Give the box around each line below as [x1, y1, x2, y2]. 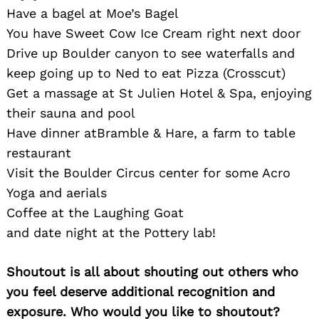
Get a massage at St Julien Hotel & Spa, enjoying [6, 85, 312, 101]
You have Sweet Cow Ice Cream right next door [6, 26, 300, 41]
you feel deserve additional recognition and [6, 284, 275, 300]
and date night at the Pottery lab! [6, 225, 216, 241]
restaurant [6, 145, 71, 161]
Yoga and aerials [6, 185, 107, 201]
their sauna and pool [6, 105, 135, 121]
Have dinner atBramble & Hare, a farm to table [6, 125, 296, 141]
